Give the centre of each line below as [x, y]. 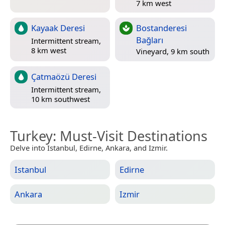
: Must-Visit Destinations [130, 136]
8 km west [49, 50]
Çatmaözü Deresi [64, 76]
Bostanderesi [161, 28]
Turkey [31, 136]
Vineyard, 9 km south [173, 51]
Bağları [150, 40]
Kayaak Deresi [58, 28]
